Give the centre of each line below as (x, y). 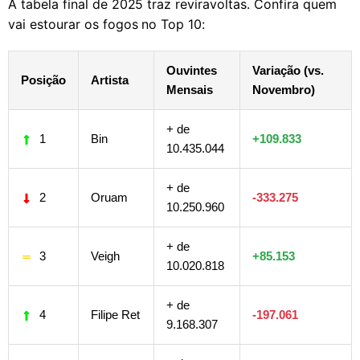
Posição (43, 80)
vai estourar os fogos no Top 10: (107, 24)
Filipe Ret (115, 314)
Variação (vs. (288, 70)
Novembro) (284, 89)
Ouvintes (192, 70)
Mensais (190, 89)
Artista (110, 80)
